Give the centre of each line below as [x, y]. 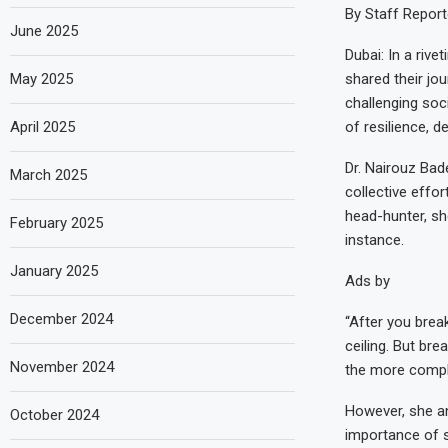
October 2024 [54, 414]
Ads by [367, 281]
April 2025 [42, 126]
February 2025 [56, 222]
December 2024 [61, 318]
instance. [374, 240]
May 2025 [41, 78]
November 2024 [62, 366]
